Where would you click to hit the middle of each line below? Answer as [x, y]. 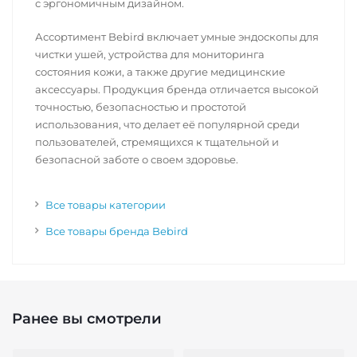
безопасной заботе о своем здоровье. [137, 159]
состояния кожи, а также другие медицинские [160, 72]
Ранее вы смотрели [87, 319]
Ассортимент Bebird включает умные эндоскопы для [177, 37]
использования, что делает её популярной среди [167, 124]
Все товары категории [106, 205]
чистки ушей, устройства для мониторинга [150, 54]
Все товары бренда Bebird [117, 231]
